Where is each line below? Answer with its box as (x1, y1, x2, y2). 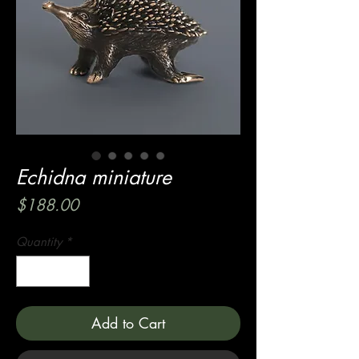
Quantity (16, 234, 62, 249)
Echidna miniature (16, 164, 171, 190)
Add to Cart (91, 313, 165, 333)
